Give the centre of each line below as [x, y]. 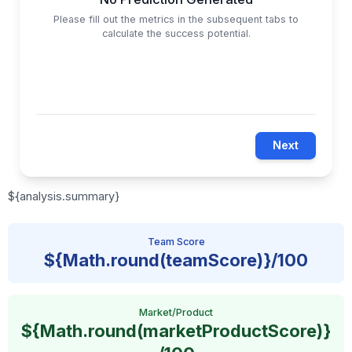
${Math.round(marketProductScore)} [176, 331]
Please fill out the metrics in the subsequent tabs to [176, 19]
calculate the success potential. [176, 33]
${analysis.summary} [64, 196]
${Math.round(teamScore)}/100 [176, 260]
